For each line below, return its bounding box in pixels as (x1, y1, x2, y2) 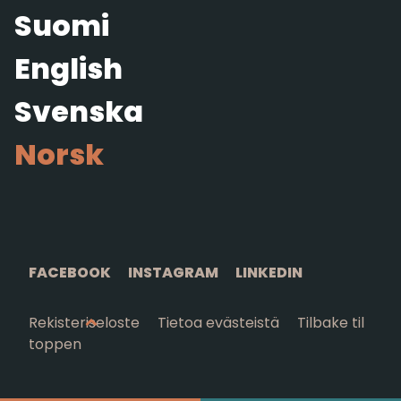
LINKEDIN (235, 262, 303, 284)
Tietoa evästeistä (158, 312, 279, 334)
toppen (29, 334, 81, 355)
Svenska (14, 91, 143, 132)
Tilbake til (297, 312, 364, 334)
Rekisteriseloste (29, 312, 140, 334)
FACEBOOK (29, 262, 111, 284)
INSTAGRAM (128, 262, 218, 284)
